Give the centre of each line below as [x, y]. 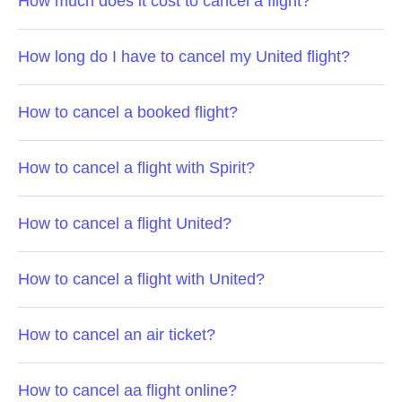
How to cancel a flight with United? [141, 279]
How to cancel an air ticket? [117, 335]
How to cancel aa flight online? [127, 390]
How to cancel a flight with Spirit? [136, 168]
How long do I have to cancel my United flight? [184, 57]
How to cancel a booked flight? [128, 112]
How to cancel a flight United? [125, 223]
